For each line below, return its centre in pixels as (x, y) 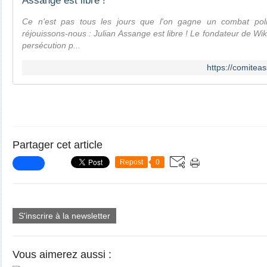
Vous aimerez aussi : (62, 254)
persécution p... (51, 45)
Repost (131, 162)
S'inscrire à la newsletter (64, 216)
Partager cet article (58, 145)
